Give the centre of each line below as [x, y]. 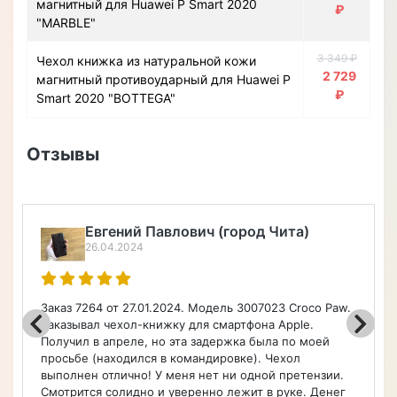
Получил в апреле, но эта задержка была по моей [185, 341]
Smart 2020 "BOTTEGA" [106, 98]
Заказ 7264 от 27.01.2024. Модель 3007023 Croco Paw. [196, 307]
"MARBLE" [66, 23]
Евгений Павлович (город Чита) [197, 231]
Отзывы [63, 154]
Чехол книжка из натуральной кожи [146, 61]
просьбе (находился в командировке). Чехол [171, 358]
